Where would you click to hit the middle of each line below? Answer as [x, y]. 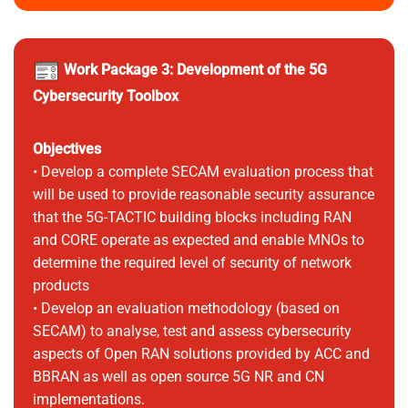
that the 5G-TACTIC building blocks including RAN [192, 217]
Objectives [66, 149]
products [61, 286]
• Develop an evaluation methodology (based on [186, 308]
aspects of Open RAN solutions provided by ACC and [201, 354]
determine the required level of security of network [192, 263]
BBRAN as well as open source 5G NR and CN [178, 377]
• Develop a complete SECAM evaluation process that [203, 172]
